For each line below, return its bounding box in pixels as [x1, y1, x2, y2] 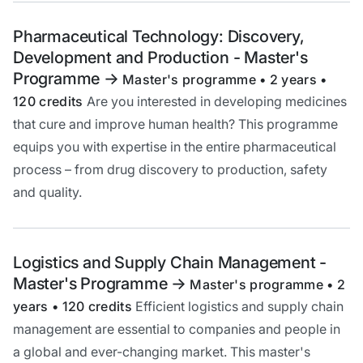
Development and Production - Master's [13, 48, 308, 68]
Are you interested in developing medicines [86, 93, 347, 110]
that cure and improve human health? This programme [13, 116, 338, 133]
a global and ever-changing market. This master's [13, 344, 310, 361]
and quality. [13, 184, 82, 201]
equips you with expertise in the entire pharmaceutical [13, 139, 336, 156]
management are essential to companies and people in [13, 321, 340, 338]
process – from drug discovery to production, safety [13, 161, 327, 178]
